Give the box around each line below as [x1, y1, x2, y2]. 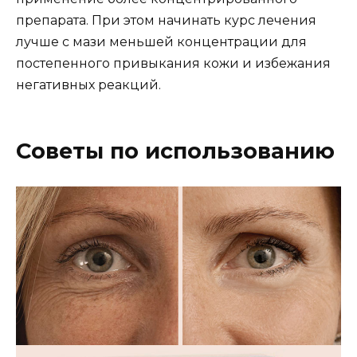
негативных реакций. [16, 76, 161, 92]
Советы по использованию [16, 138, 335, 165]
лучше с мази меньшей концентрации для [16, 33, 307, 49]
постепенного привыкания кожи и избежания [16, 55, 331, 71]
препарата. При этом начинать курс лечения [16, 12, 316, 28]
